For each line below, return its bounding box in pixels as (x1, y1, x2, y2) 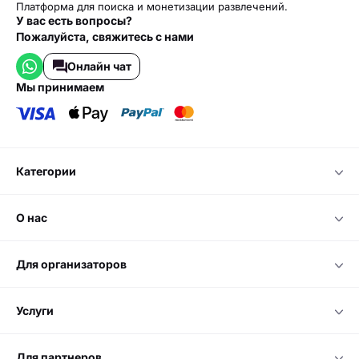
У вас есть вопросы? (16, 13, 132, 27)
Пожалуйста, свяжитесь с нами (16, 29, 194, 43)
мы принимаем (26, 79, 104, 94)
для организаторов (26, 256, 127, 271)
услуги (22, 303, 54, 317)
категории (24, 163, 76, 178)
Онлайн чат (67, 58, 131, 73)
